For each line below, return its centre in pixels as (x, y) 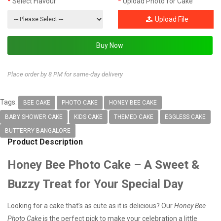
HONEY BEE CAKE (133, 103)
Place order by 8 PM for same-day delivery (65, 74)
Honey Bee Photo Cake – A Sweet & (103, 165)
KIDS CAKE (88, 117)
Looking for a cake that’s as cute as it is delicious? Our (91, 205)
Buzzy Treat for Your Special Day (95, 184)
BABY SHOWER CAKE (34, 117)
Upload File (171, 19)
